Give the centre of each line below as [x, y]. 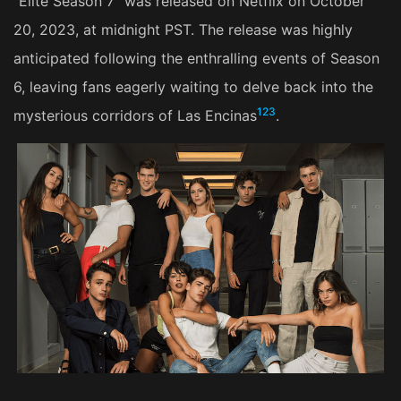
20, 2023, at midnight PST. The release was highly [183, 30]
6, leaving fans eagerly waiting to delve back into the [193, 87]
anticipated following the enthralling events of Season [196, 58]
